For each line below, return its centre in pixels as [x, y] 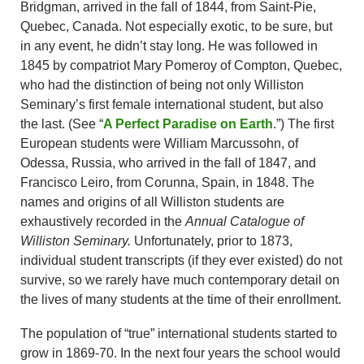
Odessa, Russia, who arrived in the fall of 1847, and [168, 163]
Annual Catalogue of [245, 222]
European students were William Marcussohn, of [159, 144]
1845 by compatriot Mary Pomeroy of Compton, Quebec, [181, 66]
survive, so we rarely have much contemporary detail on [180, 280]
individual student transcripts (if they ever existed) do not [181, 261]
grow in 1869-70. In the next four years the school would [180, 353]
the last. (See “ [62, 124]
